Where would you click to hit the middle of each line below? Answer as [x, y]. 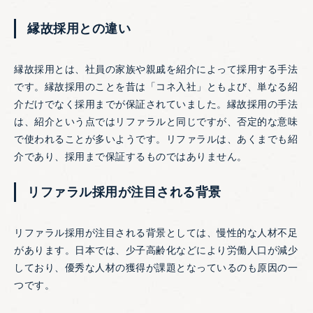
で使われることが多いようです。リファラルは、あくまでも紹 [156, 139]
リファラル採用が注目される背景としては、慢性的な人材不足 [156, 233]
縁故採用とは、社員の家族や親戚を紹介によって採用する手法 [156, 70]
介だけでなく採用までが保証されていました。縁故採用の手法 [156, 104]
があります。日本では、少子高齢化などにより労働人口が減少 [156, 250]
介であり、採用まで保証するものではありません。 [131, 157]
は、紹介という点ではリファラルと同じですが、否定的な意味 [156, 122]
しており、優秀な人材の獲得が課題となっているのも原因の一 [156, 268]
